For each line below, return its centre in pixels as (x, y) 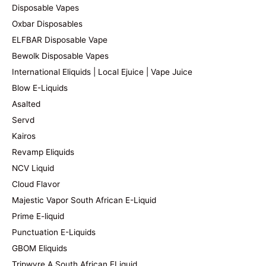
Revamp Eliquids (43, 152)
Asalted (26, 104)
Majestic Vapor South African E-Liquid (84, 200)
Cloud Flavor (36, 184)
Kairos (24, 136)
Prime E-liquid (38, 216)
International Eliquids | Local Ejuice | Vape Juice (102, 72)
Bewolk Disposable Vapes (60, 56)
